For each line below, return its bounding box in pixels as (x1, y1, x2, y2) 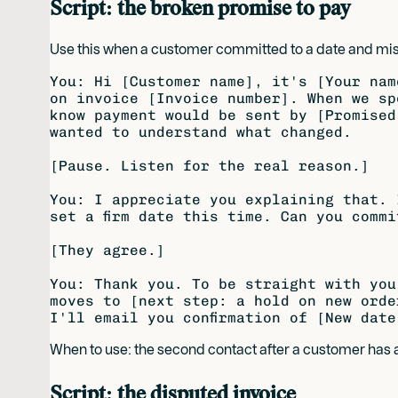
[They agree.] (50, 242, 165, 259)
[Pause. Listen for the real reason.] (50, 157, 370, 175)
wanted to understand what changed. (50, 123, 352, 141)
